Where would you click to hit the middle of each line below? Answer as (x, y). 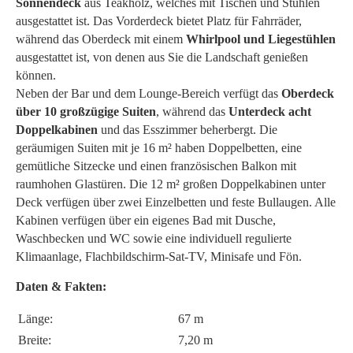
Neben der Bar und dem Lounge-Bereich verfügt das (149, 93)
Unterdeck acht (270, 111)
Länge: (35, 318)
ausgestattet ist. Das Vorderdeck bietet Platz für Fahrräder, (159, 20)
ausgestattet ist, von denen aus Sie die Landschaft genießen (162, 57)
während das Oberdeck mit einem (101, 39)
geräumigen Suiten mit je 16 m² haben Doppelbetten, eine (159, 147)
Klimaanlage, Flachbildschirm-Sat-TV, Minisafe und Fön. (159, 256)
